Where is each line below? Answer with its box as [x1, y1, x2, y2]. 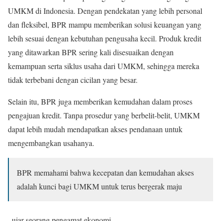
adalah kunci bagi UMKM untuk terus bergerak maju [17, 181, 182, 191]
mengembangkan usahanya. [8, 137, 94, 148]
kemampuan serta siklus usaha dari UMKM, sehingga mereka [8, 60, 199, 71]
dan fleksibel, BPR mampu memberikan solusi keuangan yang [8, 19, 201, 30]
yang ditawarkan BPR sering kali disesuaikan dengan [8, 46, 174, 57]
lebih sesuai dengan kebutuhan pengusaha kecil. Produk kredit [8, 33, 201, 43]
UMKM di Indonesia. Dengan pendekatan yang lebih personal [8, 5, 202, 16]
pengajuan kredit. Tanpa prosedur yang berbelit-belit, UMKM [8, 110, 200, 120]
